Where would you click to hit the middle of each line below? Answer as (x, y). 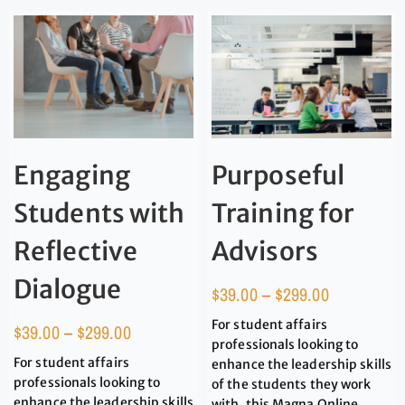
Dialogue (67, 289)
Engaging (72, 175)
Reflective (75, 251)
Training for (283, 213)
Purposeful (278, 175)
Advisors (265, 251)
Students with (99, 213)
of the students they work (292, 384)
